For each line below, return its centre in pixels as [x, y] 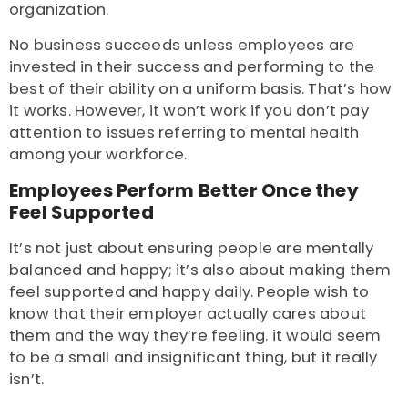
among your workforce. [98, 155]
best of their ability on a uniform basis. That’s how [201, 89]
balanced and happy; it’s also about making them [200, 270]
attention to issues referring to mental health [184, 133]
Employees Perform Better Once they [184, 191]
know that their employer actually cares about [188, 314]
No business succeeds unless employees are [182, 46]
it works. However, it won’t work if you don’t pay [189, 111]
